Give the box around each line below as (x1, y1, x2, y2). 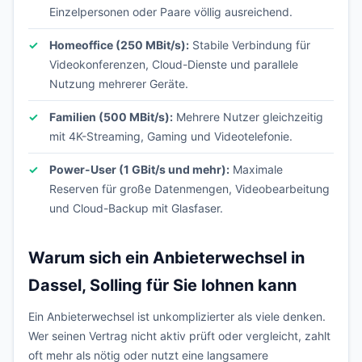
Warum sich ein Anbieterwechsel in (28, 248, 305, 267)
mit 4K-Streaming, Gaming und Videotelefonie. (49, 129, 293, 143)
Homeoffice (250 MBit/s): (49, 38, 189, 52)
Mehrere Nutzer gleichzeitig (173, 110, 323, 124)
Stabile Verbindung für (189, 38, 310, 52)
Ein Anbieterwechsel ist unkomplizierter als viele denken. (28, 309, 326, 323)
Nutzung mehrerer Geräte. (49, 77, 188, 90)
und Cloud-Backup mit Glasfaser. (49, 201, 223, 215)
